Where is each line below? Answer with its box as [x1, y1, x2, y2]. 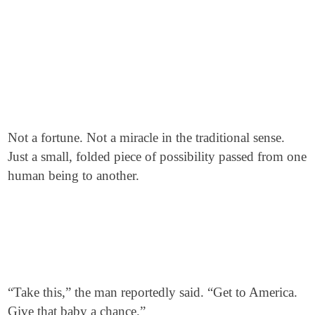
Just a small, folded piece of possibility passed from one [8, 148, 307, 164]
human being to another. [8, 167, 140, 183]
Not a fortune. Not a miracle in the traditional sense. [8, 129, 285, 145]
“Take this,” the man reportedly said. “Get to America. [8, 285, 298, 300]
